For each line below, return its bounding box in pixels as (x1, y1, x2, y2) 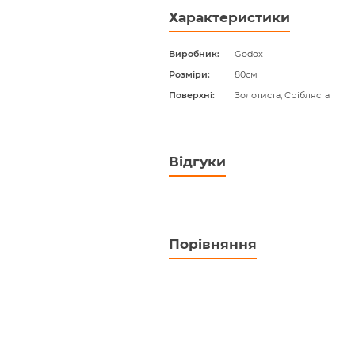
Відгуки (168, 153, 226, 170)
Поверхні (168, 89, 212, 101)
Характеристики (168, 9, 290, 25)
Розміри (168, 68, 208, 80)
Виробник (168, 48, 217, 59)
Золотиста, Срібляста (234, 89, 330, 101)
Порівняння (168, 235, 257, 252)
